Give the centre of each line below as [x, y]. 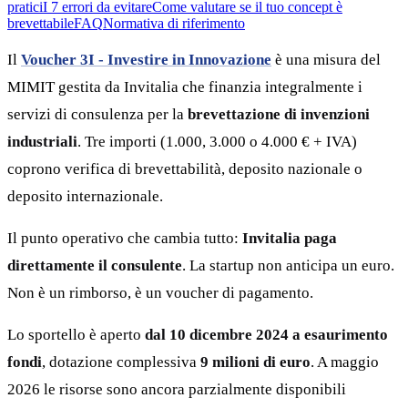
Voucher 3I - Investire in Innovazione [146, 59]
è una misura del [326, 59]
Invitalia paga [290, 238]
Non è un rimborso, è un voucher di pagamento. [160, 292]
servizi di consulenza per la [97, 114]
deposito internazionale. [85, 196]
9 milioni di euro [255, 362]
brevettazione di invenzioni [279, 114]
